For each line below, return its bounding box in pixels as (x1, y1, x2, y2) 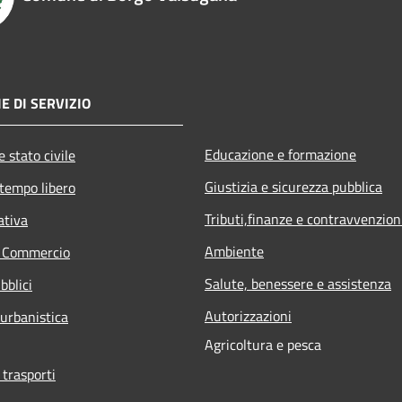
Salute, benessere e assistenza (205, 272, 391, 294)
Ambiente (205, 240, 264, 262)
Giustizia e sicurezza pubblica (205, 175, 382, 197)
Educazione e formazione (205, 143, 356, 165)
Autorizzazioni (205, 304, 292, 327)
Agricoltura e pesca (205, 333, 321, 355)
